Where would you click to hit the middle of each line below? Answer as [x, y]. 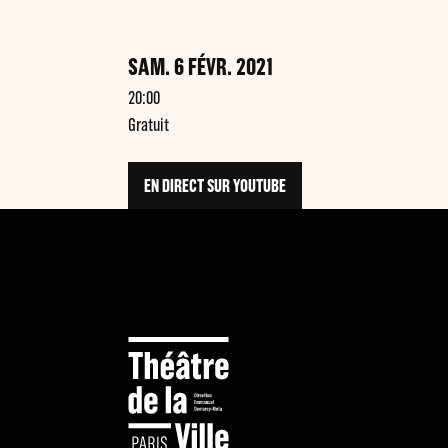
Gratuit [148, 124]
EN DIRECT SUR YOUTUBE [214, 185]
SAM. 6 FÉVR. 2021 [200, 66]
